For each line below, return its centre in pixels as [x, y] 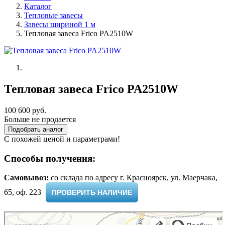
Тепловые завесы [53, 15]
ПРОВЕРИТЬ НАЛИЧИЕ [92, 193]
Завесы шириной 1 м [60, 24]
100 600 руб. [25, 110]
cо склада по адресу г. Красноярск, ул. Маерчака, [133, 178]
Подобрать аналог [36, 129]
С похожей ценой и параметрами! [62, 139]
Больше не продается [40, 119]
